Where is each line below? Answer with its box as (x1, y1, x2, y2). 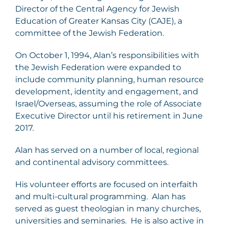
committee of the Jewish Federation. (15, 28, 164, 38)
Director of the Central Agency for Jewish (15, 4, 180, 14)
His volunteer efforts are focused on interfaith (15, 180, 198, 190)
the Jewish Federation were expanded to (15, 63, 181, 73)
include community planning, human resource (15, 75, 204, 85)
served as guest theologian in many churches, (15, 204, 201, 214)
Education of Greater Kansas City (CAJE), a (15, 16, 182, 26)
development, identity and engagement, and (15, 87, 198, 97)
